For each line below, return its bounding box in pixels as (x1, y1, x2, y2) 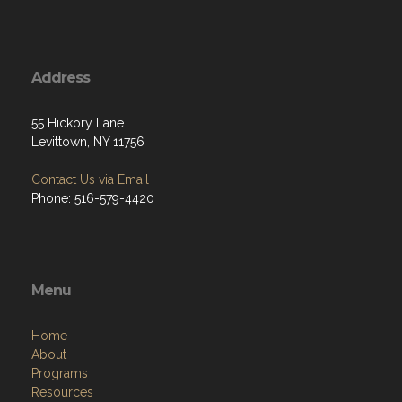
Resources (31, 384, 93, 399)
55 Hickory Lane (31, 115, 124, 130)
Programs (31, 365, 88, 380)
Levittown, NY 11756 (31, 134, 144, 149)
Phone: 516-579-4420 (31, 190, 154, 205)
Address (31, 68, 90, 86)
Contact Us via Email (31, 171, 149, 187)
